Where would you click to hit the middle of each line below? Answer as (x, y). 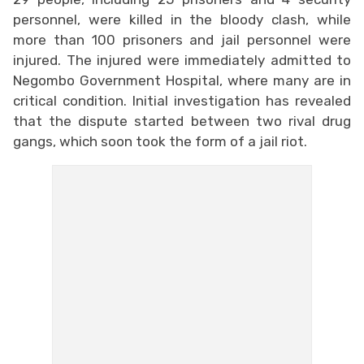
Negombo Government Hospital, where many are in (182, 80)
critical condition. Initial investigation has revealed (182, 100)
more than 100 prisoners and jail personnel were (182, 39)
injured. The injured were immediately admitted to (182, 60)
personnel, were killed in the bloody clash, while (182, 19)
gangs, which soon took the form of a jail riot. (160, 141)
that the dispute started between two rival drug (182, 121)
